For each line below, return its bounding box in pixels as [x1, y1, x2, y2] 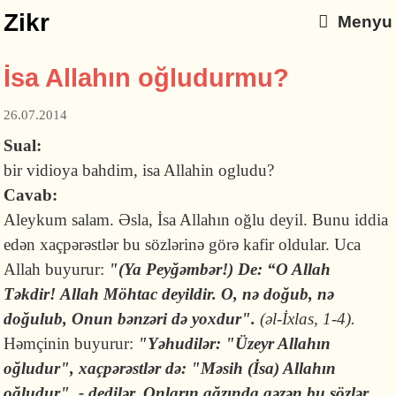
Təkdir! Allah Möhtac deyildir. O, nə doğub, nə [4, 285, 335, 303]
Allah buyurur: [4, 260, 110, 278]
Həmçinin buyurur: [4, 334, 134, 353]
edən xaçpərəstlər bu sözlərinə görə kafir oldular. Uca [4, 235, 362, 254]
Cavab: [4, 186, 63, 204]
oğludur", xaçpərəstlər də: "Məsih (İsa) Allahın [4, 359, 337, 377]
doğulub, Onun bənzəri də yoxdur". [4, 309, 256, 328]
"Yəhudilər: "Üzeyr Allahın [138, 334, 331, 353]
